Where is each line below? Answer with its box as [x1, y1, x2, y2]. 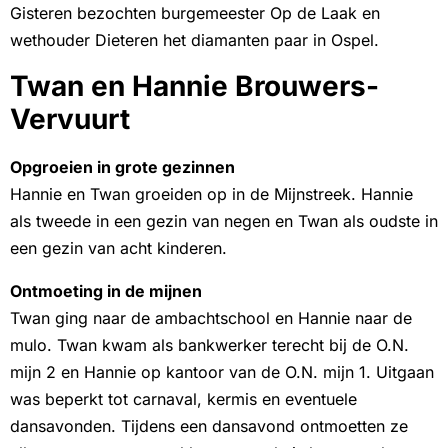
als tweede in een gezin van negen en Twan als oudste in [10, 211, 438, 232]
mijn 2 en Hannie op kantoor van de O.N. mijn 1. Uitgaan [10, 362, 434, 383]
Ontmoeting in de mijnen [10, 281, 202, 302]
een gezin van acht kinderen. [10, 238, 227, 259]
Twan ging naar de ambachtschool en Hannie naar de [10, 308, 412, 329]
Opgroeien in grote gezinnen [10, 157, 235, 178]
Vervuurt [10, 102, 130, 137]
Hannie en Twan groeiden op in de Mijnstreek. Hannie [10, 184, 413, 205]
